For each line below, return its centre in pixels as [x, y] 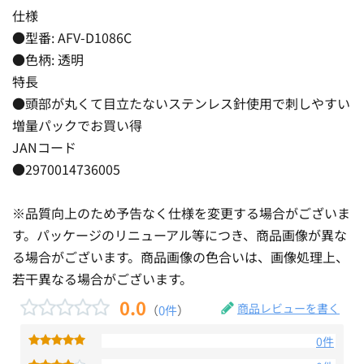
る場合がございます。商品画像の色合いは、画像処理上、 [180, 256]
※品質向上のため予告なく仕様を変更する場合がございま [181, 212]
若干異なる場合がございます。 [102, 278]
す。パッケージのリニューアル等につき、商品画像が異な [180, 234]
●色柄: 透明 [48, 59]
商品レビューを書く [288, 308]
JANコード [44, 147]
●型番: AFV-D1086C [72, 37]
